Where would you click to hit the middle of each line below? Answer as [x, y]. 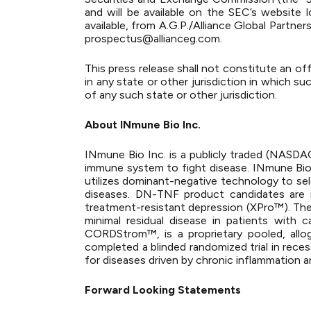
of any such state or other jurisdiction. [181, 95]
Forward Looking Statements [163, 290]
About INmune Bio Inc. [143, 125]
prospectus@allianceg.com [152, 39]
